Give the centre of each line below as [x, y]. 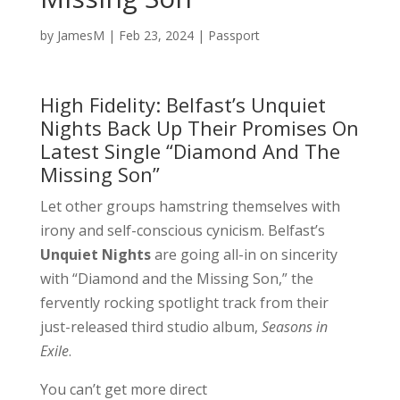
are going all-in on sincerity [244, 254]
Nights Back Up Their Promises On [199, 127]
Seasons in [294, 326]
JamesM [80, 35]
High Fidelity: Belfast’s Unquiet [183, 104]
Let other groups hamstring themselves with [190, 206]
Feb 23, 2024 [156, 35]
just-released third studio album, [150, 326]
